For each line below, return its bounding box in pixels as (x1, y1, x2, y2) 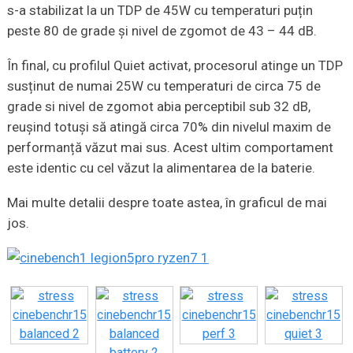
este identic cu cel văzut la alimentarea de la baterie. (6, 159, 315, 176)
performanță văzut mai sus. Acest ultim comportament (6, 139, 333, 155)
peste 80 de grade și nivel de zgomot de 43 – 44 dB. (6, 22, 317, 39)
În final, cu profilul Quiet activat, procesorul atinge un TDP (6, 57, 343, 73)
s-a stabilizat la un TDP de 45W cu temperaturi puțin (6, 2, 313, 18)
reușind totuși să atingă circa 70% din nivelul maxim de (6, 118, 331, 135)
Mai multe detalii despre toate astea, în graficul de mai (6, 194, 327, 210)
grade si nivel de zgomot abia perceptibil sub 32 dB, (6, 98, 310, 114)
